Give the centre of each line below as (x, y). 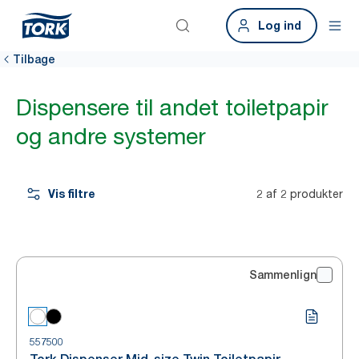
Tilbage (34, 59)
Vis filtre (72, 194)
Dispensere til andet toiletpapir (172, 107)
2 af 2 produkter (300, 194)
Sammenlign (283, 275)
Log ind (280, 25)
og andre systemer (111, 136)
